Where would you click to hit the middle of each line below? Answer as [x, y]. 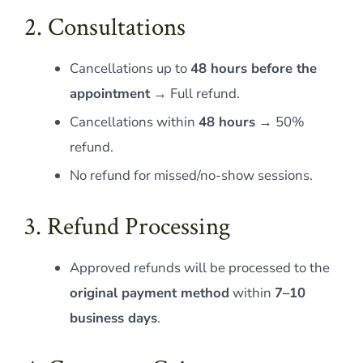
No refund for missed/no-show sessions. [191, 176]
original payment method [149, 293]
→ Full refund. [194, 94]
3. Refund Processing [127, 227]
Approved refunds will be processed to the [199, 268]
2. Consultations [105, 28]
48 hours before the [253, 69]
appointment [109, 94]
